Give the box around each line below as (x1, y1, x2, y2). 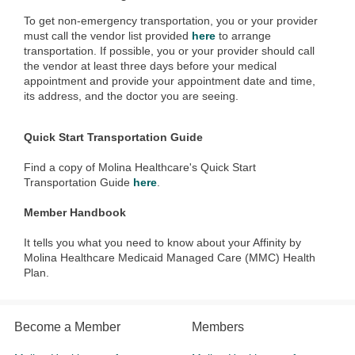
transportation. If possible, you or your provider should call (24, 44, 315, 58)
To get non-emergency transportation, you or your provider (24, 14, 318, 28)
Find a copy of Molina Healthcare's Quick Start (24, 161, 256, 174)
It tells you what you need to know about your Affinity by (24, 236, 301, 250)
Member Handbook (24, 206, 126, 219)
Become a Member (14, 320, 120, 334)
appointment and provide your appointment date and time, (24, 74, 315, 88)
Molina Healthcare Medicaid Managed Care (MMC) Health (24, 251, 315, 265)
